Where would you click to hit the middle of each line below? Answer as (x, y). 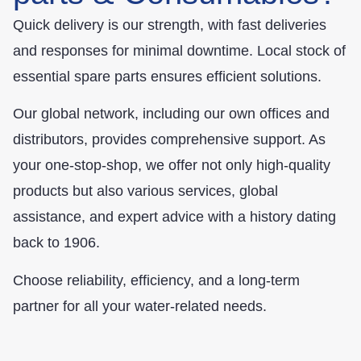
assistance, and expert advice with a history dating (174, 217)
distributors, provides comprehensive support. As (169, 140)
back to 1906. (56, 243)
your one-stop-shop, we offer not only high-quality (172, 166)
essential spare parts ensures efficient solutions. (167, 76)
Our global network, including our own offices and (171, 114)
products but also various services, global (145, 191)
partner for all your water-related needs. (140, 306)
